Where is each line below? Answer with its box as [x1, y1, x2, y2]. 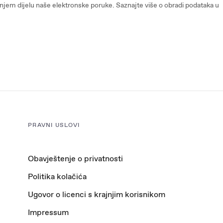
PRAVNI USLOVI [28, 121, 80, 129]
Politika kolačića [28, 171, 87, 182]
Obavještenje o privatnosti [28, 153, 123, 164]
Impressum [28, 207, 69, 218]
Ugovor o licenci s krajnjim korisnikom [28, 189, 165, 200]
